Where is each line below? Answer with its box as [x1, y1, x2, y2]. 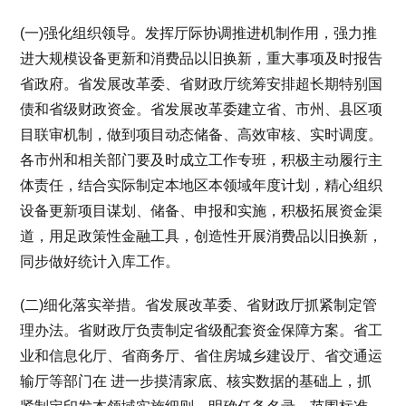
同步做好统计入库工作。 [20, 254, 180, 269]
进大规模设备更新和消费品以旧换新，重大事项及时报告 [20, 51, 383, 66]
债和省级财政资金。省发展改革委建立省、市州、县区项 [20, 101, 383, 117]
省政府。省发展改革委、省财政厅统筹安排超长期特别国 [20, 76, 383, 92]
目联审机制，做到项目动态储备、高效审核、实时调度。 [20, 127, 383, 142]
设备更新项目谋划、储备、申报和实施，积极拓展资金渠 [20, 203, 383, 218]
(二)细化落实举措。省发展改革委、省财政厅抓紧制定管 [20, 297, 378, 313]
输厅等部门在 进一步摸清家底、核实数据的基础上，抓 [20, 373, 372, 389]
